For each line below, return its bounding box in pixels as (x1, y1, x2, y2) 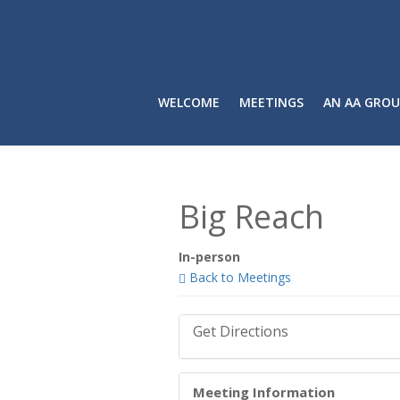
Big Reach (178, 195, 324, 239)
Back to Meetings (185, 269, 291, 287)
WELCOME (157, 94, 220, 112)
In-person (178, 248, 240, 266)
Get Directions (192, 321, 288, 342)
